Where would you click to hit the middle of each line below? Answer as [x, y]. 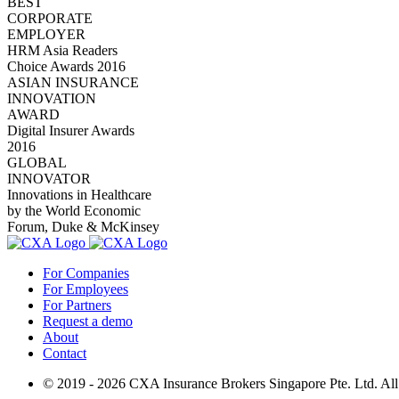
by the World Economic [74, 210]
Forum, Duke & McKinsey [83, 226]
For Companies [86, 273]
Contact [65, 353]
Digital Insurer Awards [71, 130]
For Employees [85, 289]
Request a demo [88, 321]
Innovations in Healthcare [79, 194]
